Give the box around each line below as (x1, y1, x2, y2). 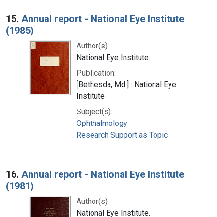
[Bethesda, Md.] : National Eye (77, 79, 176, 89)
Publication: (77, 68, 116, 77)
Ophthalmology (77, 118, 127, 128)
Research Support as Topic (77, 130, 168, 139)
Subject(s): (77, 107, 112, 116)
